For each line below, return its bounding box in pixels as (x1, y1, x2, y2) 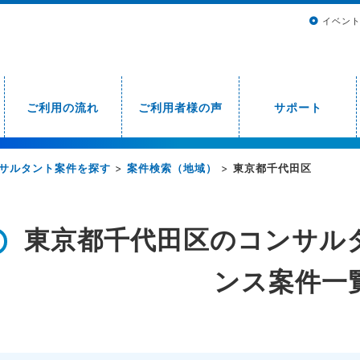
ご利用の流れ (27, 100, 100, 114)
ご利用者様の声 (137, 100, 223, 114)
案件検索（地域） (127, 162, 217, 174)
